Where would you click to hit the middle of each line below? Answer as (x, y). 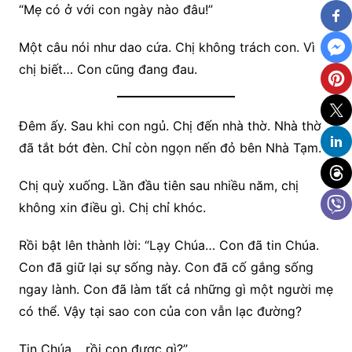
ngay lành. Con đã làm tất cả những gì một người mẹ (176, 290)
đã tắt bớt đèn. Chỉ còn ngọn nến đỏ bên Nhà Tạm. (170, 148)
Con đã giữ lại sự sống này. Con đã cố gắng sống (166, 268)
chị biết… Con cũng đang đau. (108, 70)
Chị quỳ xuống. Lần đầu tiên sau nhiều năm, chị (158, 186)
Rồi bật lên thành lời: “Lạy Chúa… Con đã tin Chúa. (169, 246)
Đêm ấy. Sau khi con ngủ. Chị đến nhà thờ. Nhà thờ (170, 126)
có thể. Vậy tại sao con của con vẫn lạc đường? (160, 312)
